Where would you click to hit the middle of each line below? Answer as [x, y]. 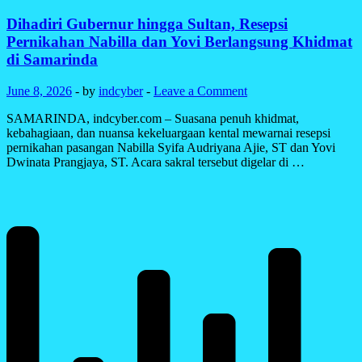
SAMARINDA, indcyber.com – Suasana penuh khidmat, [153, 119]
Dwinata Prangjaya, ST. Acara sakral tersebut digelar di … [156, 162]
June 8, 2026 [39, 91]
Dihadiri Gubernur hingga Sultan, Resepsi [147, 24]
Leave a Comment [200, 91]
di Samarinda [52, 60]
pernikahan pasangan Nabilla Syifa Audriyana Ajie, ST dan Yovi [171, 148]
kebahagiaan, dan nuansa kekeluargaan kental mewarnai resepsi [168, 133]
